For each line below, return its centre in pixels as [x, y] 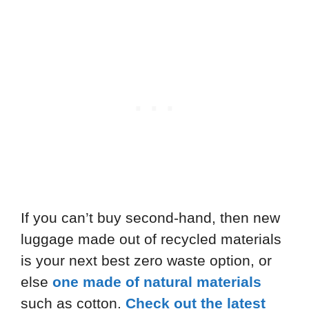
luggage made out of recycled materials [151, 239]
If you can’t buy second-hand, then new [150, 217]
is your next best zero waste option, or [146, 260]
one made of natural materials [157, 281]
